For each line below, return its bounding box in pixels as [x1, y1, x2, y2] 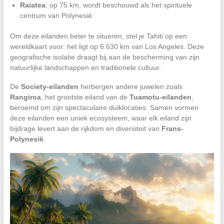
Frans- [161, 124, 183, 132]
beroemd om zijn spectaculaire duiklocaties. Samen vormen [9, 103, 198, 111]
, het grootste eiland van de [40, 92, 129, 101]
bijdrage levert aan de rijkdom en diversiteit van [9, 124, 161, 132]
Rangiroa [9, 92, 41, 101]
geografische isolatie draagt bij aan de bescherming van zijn [9, 52, 199, 61]
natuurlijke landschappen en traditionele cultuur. [9, 63, 161, 71]
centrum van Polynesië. [19, 11, 94, 19]
